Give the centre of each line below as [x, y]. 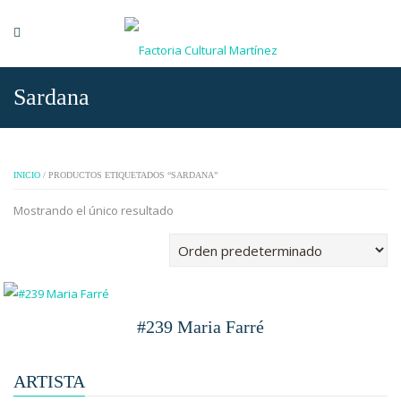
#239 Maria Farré [200, 327]
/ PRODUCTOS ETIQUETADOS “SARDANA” [129, 175]
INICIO [27, 175]
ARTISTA [49, 382]
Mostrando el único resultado [94, 210]
